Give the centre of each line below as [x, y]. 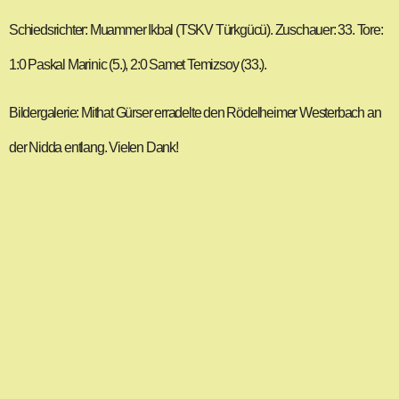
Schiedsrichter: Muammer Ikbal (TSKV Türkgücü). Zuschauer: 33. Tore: [196, 30]
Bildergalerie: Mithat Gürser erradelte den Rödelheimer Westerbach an [195, 112]
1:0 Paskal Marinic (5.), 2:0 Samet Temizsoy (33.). [138, 65]
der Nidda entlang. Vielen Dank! [95, 147]
